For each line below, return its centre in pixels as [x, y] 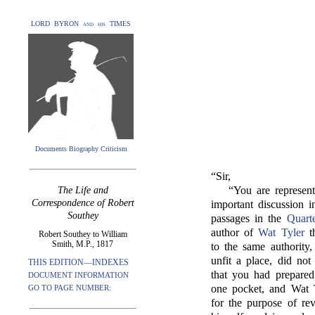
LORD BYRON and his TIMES [81, 24]
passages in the [249, 218]
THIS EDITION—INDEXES [78, 262]
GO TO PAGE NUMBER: [70, 288]
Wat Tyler [281, 232]
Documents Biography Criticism [81, 149]
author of [235, 232]
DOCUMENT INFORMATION [78, 275]
